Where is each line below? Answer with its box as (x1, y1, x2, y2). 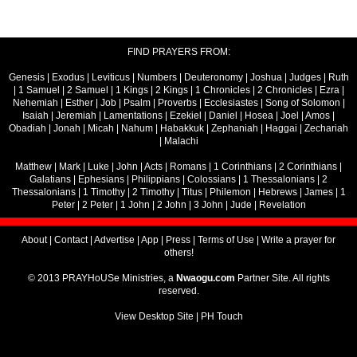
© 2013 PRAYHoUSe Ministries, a (27, 272, 176, 284)
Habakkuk (160, 122, 204, 134)
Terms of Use (198, 233, 254, 245)
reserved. (158, 284, 199, 296)
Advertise (94, 233, 135, 245)
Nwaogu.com (175, 272, 235, 284)
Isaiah (22, 109, 49, 121)
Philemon (209, 186, 251, 198)
